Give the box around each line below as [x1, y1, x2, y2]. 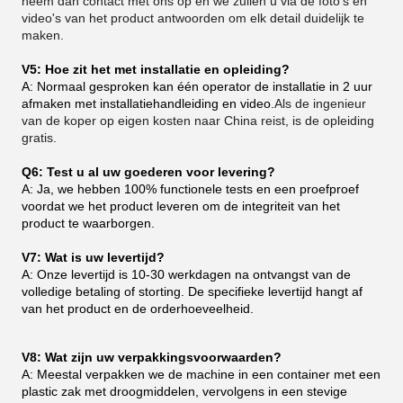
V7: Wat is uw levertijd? [22, 249, 165, 264]
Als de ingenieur [274, 95, 366, 111]
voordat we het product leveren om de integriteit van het [22, 198, 340, 213]
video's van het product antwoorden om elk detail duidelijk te [22, 10, 364, 25]
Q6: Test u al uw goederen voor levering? [22, 164, 275, 179]
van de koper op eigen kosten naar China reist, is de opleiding [22, 112, 374, 128]
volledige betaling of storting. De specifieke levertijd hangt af [22, 283, 363, 299]
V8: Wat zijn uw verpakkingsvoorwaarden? [22, 349, 282, 364]
